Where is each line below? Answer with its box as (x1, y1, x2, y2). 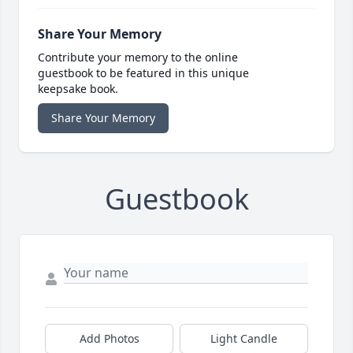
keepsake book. (38, 81, 118, 97)
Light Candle (210, 331, 277, 347)
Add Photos (79, 331, 139, 347)
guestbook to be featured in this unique (38, 65, 249, 81)
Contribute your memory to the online (38, 50, 238, 65)
